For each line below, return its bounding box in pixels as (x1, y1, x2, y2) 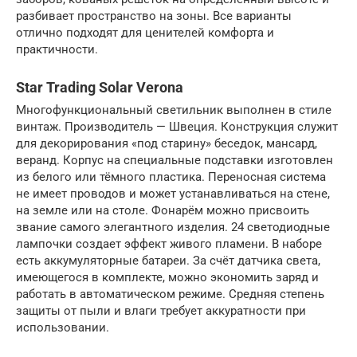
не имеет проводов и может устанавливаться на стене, (16, 186, 330, 201)
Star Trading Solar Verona (16, 78, 183, 96)
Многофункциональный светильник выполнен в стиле (16, 102, 331, 117)
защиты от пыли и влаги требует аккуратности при (16, 303, 306, 318)
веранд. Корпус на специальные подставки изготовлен (16, 152, 333, 167)
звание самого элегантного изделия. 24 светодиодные (16, 219, 330, 234)
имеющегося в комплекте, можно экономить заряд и (16, 269, 319, 284)
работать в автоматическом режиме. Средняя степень (16, 286, 324, 301)
